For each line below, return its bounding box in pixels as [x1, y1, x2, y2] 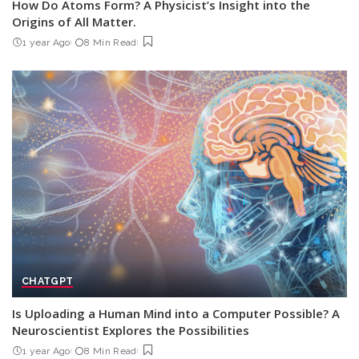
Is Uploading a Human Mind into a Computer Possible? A [12, 305, 340, 321]
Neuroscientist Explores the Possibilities [12, 321, 249, 338]
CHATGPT [22, 274, 74, 287]
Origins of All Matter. [12, 14, 136, 30]
